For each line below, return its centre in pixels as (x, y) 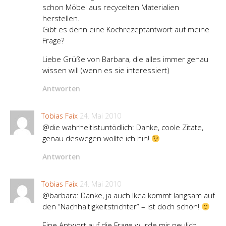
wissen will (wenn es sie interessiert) (106, 70)
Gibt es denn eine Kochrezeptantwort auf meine (126, 30)
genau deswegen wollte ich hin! (97, 138)
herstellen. (61, 18)
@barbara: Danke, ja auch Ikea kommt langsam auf (129, 195)
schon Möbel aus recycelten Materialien (111, 7)
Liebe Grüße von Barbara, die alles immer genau (125, 59)
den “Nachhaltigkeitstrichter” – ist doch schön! (122, 207)
